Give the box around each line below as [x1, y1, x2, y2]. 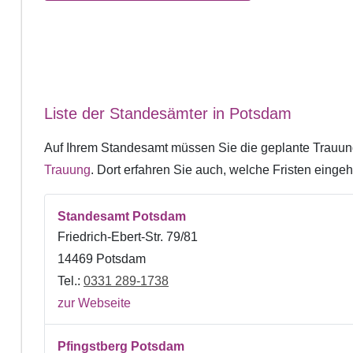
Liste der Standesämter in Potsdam [44, 104, 292, 122]
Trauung [44, 162, 91, 176]
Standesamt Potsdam [58, 209, 186, 223]
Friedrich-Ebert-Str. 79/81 [58, 229, 198, 243]
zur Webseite [58, 295, 131, 310]
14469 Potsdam [58, 251, 146, 266]
